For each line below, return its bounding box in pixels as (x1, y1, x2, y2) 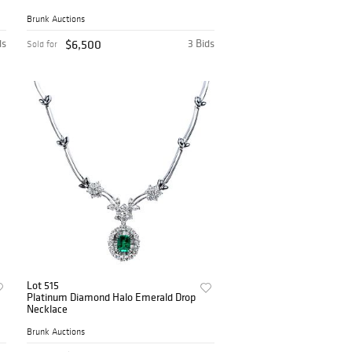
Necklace (27, 301, 68, 316)
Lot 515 (27, 277, 60, 292)
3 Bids (188, 35, 215, 50)
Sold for (27, 38, 58, 49)
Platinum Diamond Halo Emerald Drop (27, 289, 196, 304)
